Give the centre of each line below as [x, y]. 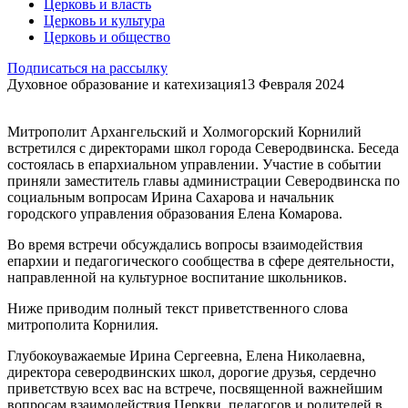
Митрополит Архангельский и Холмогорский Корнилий [184, 131]
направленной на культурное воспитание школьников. [177, 277]
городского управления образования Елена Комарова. [175, 213]
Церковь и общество [107, 36]
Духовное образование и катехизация [124, 84]
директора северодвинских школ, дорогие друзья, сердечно [192, 372]
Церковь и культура [104, 20]
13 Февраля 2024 [292, 84]
